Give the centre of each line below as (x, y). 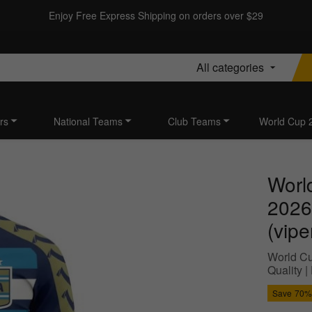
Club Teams (194, 122)
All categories (230, 67)
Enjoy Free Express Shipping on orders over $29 (156, 15)
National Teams (88, 122)
